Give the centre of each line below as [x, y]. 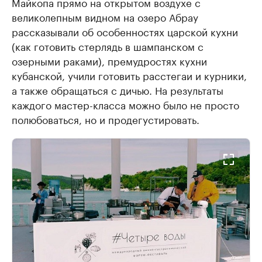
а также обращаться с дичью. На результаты [118, 89]
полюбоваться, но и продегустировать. [106, 118]
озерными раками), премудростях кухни [109, 60]
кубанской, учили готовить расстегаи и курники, [129, 75]
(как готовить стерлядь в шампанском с [108, 45]
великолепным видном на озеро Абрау [105, 16]
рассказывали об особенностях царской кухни [125, 31]
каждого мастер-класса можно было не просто [125, 104]
